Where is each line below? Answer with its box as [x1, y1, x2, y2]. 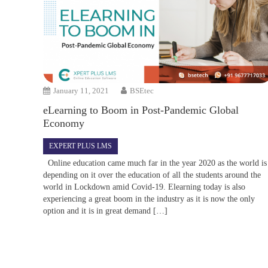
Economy [43, 117, 85, 129]
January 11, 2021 [53, 86, 109, 95]
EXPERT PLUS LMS [49, 141, 112, 150]
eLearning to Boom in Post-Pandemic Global [43, 103, 239, 116]
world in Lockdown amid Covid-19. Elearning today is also [43, 182, 246, 191]
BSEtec [130, 86, 154, 95]
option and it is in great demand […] [43, 206, 168, 215]
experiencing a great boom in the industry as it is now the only [43, 194, 255, 203]
